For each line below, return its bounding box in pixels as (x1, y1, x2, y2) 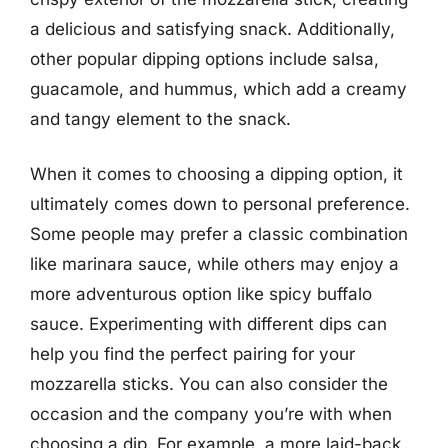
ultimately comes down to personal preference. (30, 194, 410, 214)
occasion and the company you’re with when (30, 404, 392, 424)
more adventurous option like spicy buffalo (30, 284, 372, 304)
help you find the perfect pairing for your (30, 344, 355, 364)
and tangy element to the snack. (30, 108, 291, 129)
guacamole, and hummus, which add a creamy (30, 78, 407, 99)
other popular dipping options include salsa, (30, 48, 379, 69)
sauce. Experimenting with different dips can (30, 314, 387, 334)
